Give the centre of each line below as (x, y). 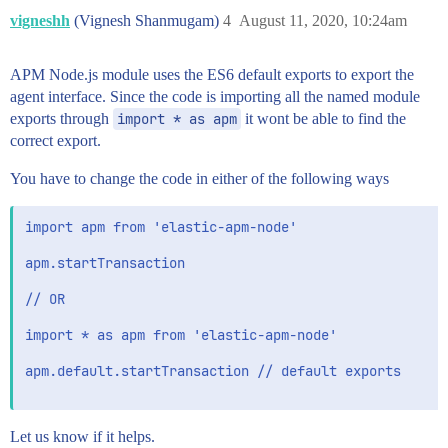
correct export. (55, 141)
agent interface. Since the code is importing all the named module (215, 97)
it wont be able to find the (323, 119)
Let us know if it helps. (82, 437)
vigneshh (40, 21)
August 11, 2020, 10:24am (323, 21)
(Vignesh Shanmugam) (148, 21)
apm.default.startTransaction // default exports (213, 371)
